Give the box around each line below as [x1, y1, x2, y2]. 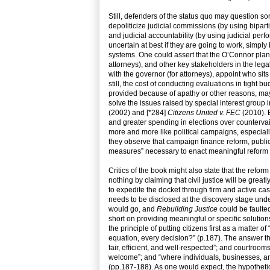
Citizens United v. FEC [168, 108, 240, 118]
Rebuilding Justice [157, 205, 218, 214]
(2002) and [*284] [108, 108, 168, 118]
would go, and [108, 205, 157, 214]
